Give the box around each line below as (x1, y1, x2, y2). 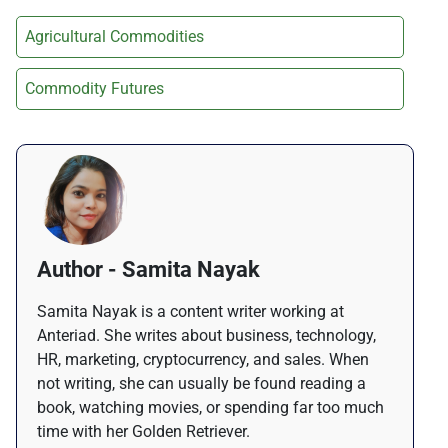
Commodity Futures (25, 79, 164, 99)
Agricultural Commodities (25, 27, 204, 47)
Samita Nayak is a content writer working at (37, 302, 344, 322)
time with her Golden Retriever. (37, 422, 250, 442)
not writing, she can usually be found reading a (37, 374, 366, 394)
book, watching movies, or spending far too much (37, 398, 384, 418)
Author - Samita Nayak (37, 257, 260, 283)
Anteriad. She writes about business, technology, (37, 326, 376, 346)
